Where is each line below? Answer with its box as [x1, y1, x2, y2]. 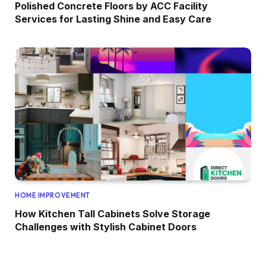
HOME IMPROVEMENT [15, 191, 90, 199]
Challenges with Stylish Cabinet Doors [15, 220, 197, 233]
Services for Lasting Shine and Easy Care [15, 12, 211, 25]
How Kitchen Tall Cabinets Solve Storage [15, 207, 210, 220]
